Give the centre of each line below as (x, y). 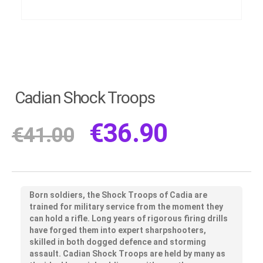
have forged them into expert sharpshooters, (118, 230)
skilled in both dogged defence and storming (118, 242)
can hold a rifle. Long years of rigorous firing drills (129, 219)
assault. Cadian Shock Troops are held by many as (127, 254)
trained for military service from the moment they (126, 207)
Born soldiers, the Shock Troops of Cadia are (118, 195)
